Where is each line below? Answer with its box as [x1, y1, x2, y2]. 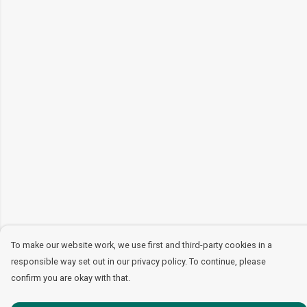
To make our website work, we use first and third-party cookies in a [11, 240, 272, 250]
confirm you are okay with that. [11, 273, 130, 283]
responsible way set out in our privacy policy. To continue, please [11, 256, 266, 267]
